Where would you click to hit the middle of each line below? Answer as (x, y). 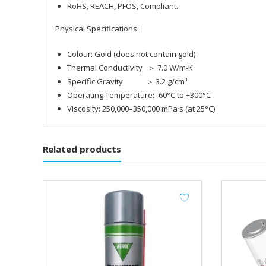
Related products (82, 149)
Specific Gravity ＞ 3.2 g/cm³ (127, 81)
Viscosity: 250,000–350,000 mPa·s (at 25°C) (141, 109)
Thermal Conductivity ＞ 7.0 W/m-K (130, 68)
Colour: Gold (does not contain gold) (131, 54)
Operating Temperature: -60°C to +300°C (139, 95)
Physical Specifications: (97, 28)
